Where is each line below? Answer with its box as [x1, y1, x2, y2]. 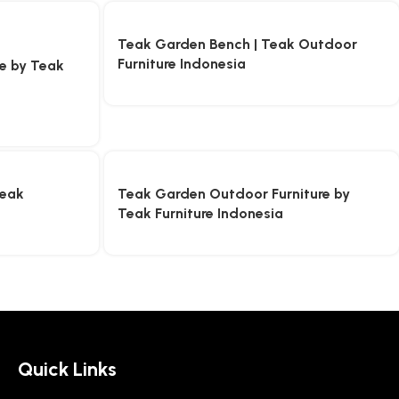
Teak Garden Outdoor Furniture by [117, 185, 350, 202]
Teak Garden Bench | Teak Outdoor [117, 36, 357, 53]
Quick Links [18, 357, 117, 381]
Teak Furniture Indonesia [117, 205, 283, 222]
